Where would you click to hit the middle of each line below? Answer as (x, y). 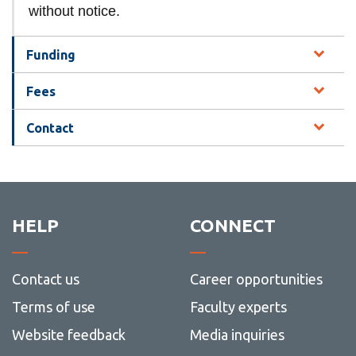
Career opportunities (256, 279)
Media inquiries (237, 335)
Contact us (45, 279)
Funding (50, 54)
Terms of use (53, 307)
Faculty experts (238, 307)
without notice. (74, 12)
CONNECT (232, 226)
